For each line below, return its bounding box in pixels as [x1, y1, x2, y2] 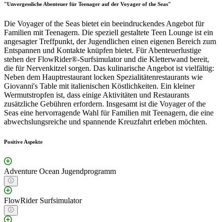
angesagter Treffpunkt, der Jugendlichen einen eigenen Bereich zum [4, 37, 216, 46]
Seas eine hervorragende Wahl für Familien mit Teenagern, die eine [4, 108, 214, 117]
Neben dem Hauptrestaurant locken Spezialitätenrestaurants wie [4, 72, 203, 81]
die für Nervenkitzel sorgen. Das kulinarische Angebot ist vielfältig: [4, 63, 214, 72]
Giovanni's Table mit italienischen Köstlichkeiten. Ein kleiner [4, 81, 195, 90]
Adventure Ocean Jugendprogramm [4, 166, 116, 175]
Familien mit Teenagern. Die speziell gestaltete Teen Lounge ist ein [4, 28, 213, 37]
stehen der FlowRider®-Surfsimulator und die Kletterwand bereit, [4, 55, 209, 63]
